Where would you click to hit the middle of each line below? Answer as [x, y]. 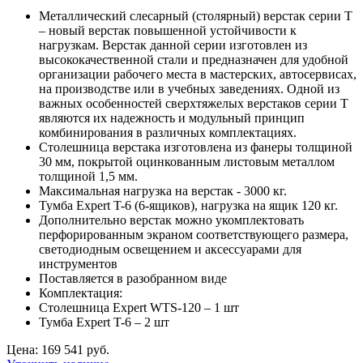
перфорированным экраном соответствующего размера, [194, 234]
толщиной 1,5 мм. [88, 176]
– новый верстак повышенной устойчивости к [168, 30]
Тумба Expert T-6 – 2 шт [104, 322]
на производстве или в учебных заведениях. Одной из [189, 88]
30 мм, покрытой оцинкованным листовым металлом [187, 161]
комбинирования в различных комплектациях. [168, 132]
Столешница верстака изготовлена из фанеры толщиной [196, 147]
